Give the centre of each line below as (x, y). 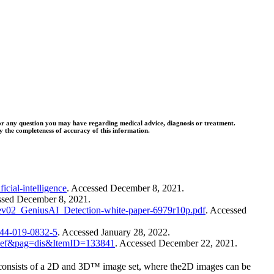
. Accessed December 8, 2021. (125, 188)
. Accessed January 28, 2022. (114, 232)
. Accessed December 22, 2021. (176, 243)
